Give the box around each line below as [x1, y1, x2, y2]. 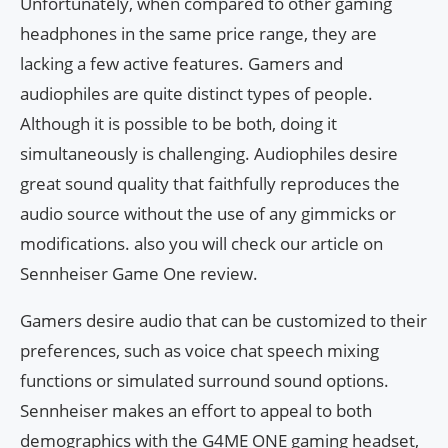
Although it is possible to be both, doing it [20, 112, 337, 136]
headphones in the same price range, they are [20, 22, 377, 46]
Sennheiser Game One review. [20, 262, 258, 286]
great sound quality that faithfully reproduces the [20, 172, 400, 196]
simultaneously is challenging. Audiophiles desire [20, 142, 398, 166]
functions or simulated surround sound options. [20, 369, 389, 393]
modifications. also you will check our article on [20, 232, 383, 256]
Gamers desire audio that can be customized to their [20, 309, 427, 333]
